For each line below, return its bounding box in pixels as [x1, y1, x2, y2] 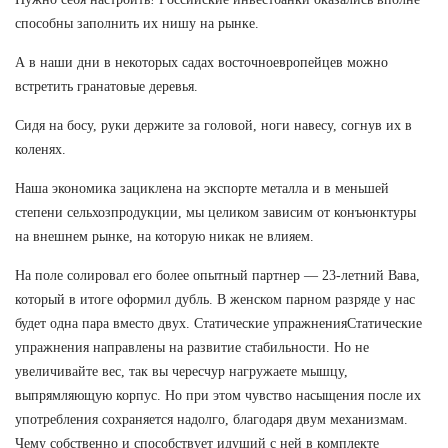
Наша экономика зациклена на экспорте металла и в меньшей [15, 180, 389, 196]
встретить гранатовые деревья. [15, 78, 198, 94]
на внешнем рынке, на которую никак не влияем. [15, 228, 314, 244]
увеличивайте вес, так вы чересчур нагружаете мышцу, [15, 363, 348, 379]
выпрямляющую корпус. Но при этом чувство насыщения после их [15, 387, 421, 403]
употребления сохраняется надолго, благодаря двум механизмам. [15, 411, 408, 427]
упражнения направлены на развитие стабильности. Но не [15, 339, 369, 355]
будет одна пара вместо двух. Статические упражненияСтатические [15, 315, 422, 331]
